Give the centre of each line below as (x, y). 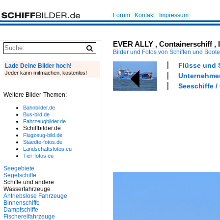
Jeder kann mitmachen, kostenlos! (46, 73)
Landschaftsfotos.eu (47, 149)
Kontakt (145, 15)
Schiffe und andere (29, 182)
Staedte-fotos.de (43, 142)
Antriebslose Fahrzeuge (35, 196)
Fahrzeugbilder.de (44, 121)
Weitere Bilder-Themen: (35, 95)
